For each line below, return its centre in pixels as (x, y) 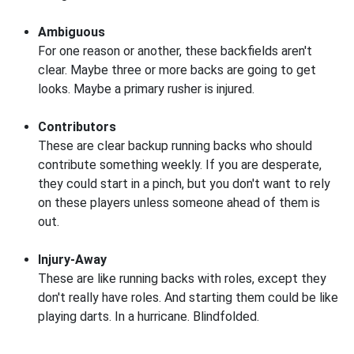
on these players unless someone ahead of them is (179, 203)
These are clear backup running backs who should (175, 146)
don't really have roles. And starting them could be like (188, 298)
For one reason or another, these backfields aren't (175, 51)
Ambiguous (72, 32)
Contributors (77, 127)
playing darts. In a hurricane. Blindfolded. (149, 317)
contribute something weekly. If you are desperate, (180, 165)
